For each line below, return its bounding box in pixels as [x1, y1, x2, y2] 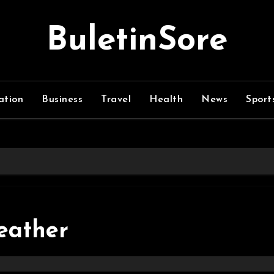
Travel [101, 95, 131, 105]
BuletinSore [46, 24, 228, 58]
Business [42, 95, 83, 105]
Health [149, 95, 183, 105]
